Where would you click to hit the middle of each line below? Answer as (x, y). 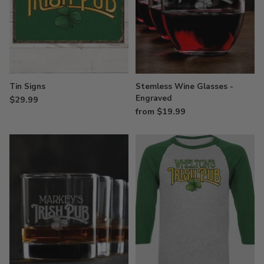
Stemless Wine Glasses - (184, 86)
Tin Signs (27, 86)
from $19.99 (161, 111)
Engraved (154, 98)
